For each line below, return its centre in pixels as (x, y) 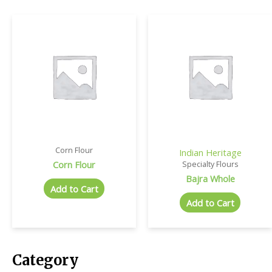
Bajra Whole (210, 178)
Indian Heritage (210, 152)
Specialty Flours (210, 164)
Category (45, 260)
